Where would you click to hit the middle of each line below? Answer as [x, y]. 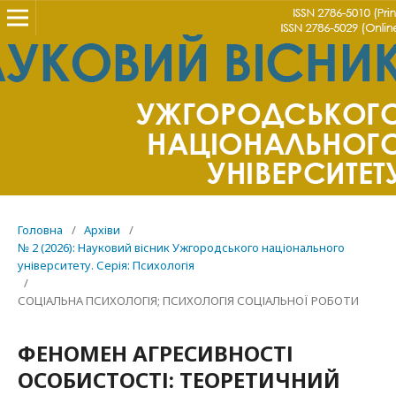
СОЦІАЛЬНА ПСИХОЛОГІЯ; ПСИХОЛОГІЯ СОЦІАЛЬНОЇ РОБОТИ [188, 301]
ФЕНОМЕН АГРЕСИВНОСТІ [156, 353]
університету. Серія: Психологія [106, 265]
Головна [40, 230]
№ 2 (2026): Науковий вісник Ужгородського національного [181, 247]
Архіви [102, 230]
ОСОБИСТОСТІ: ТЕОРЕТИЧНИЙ [179, 380]
